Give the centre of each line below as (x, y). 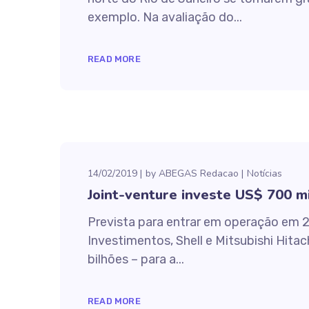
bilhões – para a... (136, 259)
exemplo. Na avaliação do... (165, 17)
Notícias (265, 173)
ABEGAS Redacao (199, 173)
